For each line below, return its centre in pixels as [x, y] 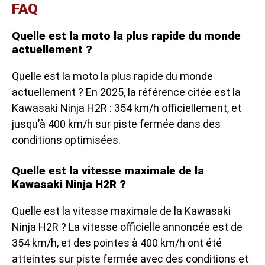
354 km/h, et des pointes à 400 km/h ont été [117, 243]
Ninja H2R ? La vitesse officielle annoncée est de [127, 227]
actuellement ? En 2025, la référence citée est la [126, 92]
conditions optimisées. [66, 140]
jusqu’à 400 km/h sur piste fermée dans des [116, 124]
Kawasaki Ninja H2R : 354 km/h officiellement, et [127, 108]
